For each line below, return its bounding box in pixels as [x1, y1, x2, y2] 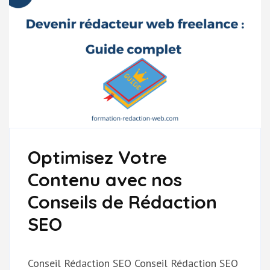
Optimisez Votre [28, 146, 167, 169]
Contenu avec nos [28, 168, 182, 192]
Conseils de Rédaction [28, 190, 217, 214]
